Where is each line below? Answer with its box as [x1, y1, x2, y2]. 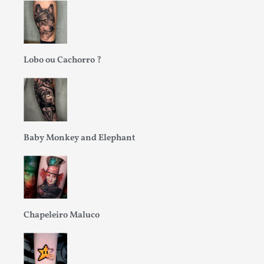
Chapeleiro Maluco [24, 209, 100, 222]
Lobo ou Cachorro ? [24, 54, 101, 67]
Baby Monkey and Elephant [24, 131, 135, 144]
